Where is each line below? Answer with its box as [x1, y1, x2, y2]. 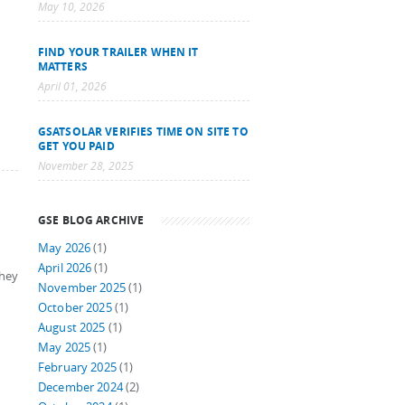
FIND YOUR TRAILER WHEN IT [38, 44, 199, 59]
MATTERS [38, 59, 88, 73]
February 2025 [38, 360, 117, 375]
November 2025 [38, 280, 126, 296]
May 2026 [38, 240, 91, 256]
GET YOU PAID [38, 138, 115, 153]
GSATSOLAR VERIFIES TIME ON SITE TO [38, 124, 249, 138]
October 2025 [38, 300, 112, 316]
